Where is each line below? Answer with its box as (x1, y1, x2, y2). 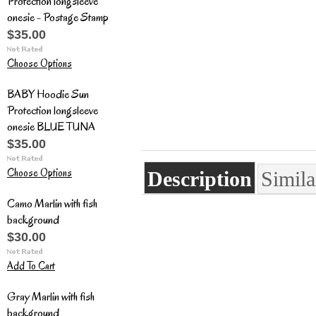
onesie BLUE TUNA (7, 119, 95, 135)
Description (147, 167, 252, 190)
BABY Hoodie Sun (7, 86, 89, 102)
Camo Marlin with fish (7, 195, 97, 212)
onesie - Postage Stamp (7, 9, 109, 25)
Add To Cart (7, 259, 55, 273)
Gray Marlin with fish (7, 288, 95, 305)
